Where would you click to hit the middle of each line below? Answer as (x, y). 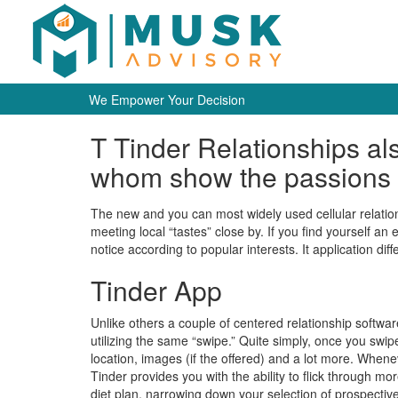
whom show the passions (241, 176)
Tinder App (156, 290)
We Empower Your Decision (167, 99)
